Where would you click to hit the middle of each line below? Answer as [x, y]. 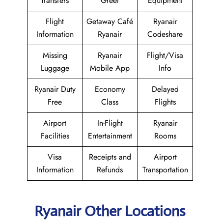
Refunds [110, 170]
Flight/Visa [165, 55]
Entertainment [110, 136]
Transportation [165, 170]
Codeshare [165, 34]
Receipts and [110, 157]
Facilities [55, 136]
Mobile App [110, 68]
